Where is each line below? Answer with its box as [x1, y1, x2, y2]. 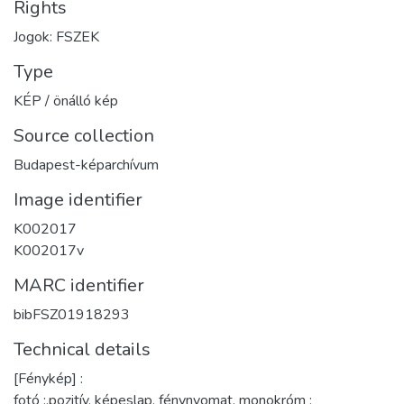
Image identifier [14, 187, 142, 212]
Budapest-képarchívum [14, 154, 159, 175]
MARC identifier [14, 272, 144, 298]
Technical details [14, 336, 151, 362]
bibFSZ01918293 [14, 304, 130, 325]
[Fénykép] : [14, 368, 83, 389]
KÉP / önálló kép [14, 90, 118, 111]
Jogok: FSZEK [14, 26, 99, 47]
